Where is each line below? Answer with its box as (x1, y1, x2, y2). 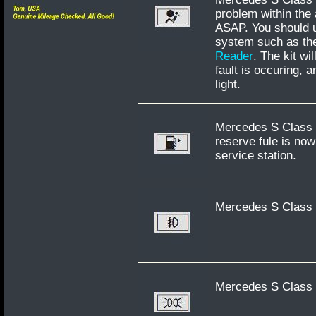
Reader (215, 49, 253, 63)
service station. (215, 148, 296, 162)
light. (215, 78, 241, 92)
